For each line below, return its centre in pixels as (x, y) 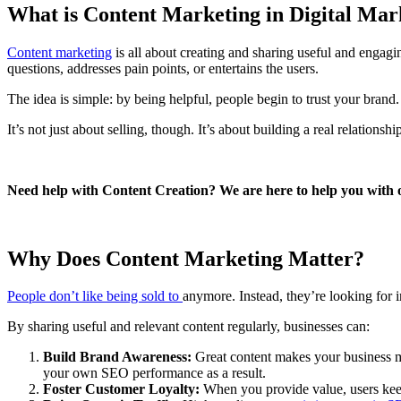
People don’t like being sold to (95, 296)
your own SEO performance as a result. (154, 373)
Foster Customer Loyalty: (121, 389)
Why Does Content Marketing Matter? (188, 258)
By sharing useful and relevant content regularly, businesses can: (188, 327)
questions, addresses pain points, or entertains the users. (163, 68)
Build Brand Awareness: (117, 357)
